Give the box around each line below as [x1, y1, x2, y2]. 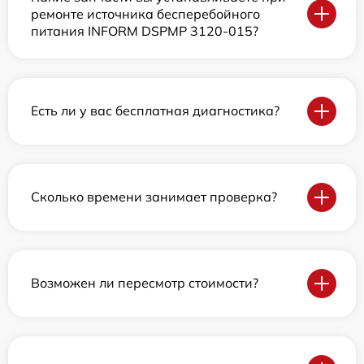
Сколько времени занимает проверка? [31, 188, 277, 206]
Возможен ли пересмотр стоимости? [31, 275, 258, 292]
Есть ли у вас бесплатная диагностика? [31, 102, 279, 119]
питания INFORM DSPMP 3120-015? [31, 22, 258, 39]
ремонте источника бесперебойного [31, 5, 260, 22]
